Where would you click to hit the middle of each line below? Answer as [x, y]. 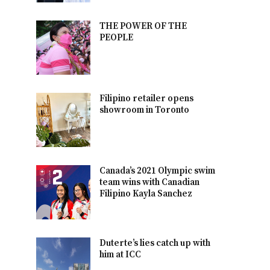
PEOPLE [117, 37]
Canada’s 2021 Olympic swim [158, 171]
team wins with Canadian [150, 182]
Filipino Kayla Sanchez [146, 193]
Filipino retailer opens [147, 98]
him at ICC [121, 254]
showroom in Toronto [145, 110]
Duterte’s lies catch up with [155, 243]
